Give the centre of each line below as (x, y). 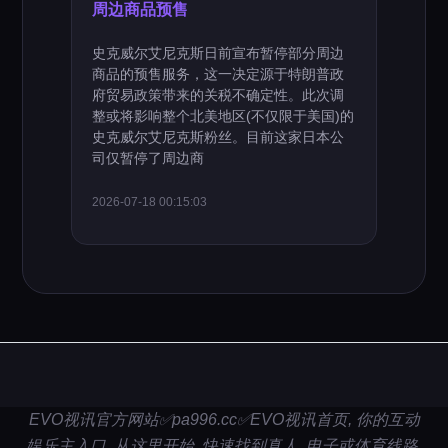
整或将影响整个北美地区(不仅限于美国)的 (223, 116)
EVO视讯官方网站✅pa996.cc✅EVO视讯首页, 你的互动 (224, 419)
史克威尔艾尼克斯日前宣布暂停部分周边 (218, 53)
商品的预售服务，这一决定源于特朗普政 (218, 74)
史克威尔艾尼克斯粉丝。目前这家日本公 (218, 137)
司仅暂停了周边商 (148, 158)
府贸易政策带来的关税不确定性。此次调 (218, 95)
